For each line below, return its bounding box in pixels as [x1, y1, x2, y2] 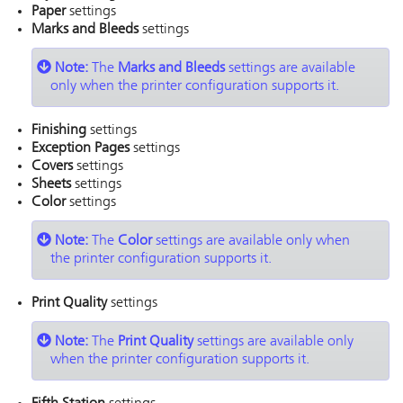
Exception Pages [31, 141, 130, 156]
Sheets [31, 177, 71, 192]
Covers [31, 159, 73, 174]
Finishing [31, 123, 86, 138]
